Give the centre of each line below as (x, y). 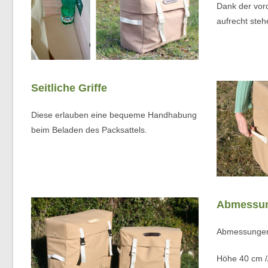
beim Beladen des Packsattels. (89, 130)
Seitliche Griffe (69, 88)
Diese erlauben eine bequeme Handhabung (114, 115)
